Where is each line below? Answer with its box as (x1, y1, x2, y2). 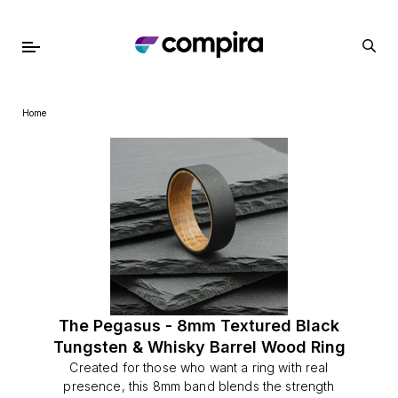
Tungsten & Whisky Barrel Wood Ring (52, 338, 346, 356)
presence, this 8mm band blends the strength (63, 378, 335, 394)
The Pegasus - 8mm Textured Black (59, 316, 339, 335)
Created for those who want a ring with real (69, 360, 329, 375)
